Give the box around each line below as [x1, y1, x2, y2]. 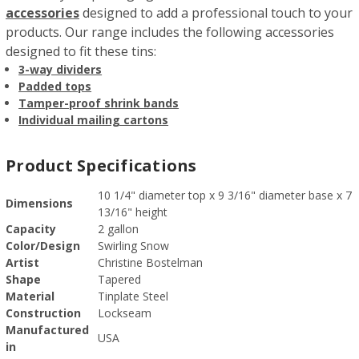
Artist [6, 254, 39, 270]
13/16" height [98, 204, 167, 220]
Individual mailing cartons [18, 111, 169, 127]
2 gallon [98, 220, 139, 236]
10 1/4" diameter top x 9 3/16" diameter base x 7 [98, 187, 352, 203]
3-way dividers [18, 61, 103, 77]
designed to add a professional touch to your [79, 3, 353, 22]
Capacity [6, 220, 56, 236]
